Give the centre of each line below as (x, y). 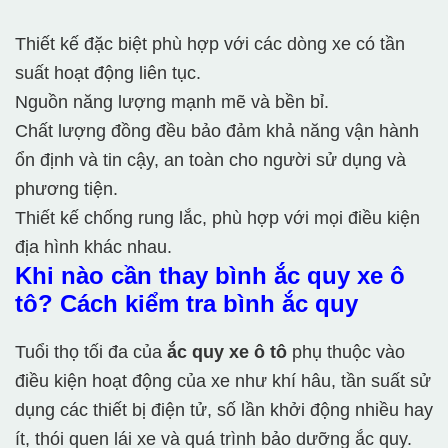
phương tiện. (66, 189)
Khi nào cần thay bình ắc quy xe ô (210, 276)
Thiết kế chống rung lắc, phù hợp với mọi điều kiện (217, 218)
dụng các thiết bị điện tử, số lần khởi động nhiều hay (224, 410)
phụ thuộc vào (346, 352)
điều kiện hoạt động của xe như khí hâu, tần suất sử (223, 381)
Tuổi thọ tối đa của (91, 352)
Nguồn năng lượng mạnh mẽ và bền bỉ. (172, 102)
